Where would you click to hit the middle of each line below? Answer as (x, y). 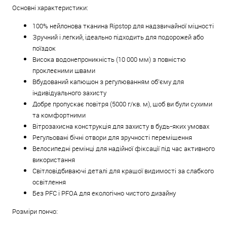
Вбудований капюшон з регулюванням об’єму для (108, 82)
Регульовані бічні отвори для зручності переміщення (112, 138)
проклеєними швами (64, 71)
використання (54, 160)
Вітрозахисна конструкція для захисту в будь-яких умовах (121, 126)
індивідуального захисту (69, 93)
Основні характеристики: (50, 8)
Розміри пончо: (35, 212)
